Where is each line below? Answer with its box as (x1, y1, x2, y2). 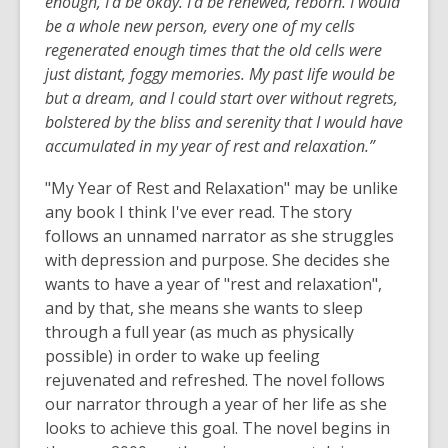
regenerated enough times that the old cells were (45, 39, 382, 61)
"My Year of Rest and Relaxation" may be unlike (45, 177, 398, 199)
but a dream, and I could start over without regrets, (45, 87, 398, 109)
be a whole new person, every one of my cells (45, 15, 355, 37)
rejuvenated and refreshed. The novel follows (45, 369, 385, 391)
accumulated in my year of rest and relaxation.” (45, 135, 375, 157)
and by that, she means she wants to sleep (45, 297, 363, 319)
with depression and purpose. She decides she (45, 249, 390, 271)
